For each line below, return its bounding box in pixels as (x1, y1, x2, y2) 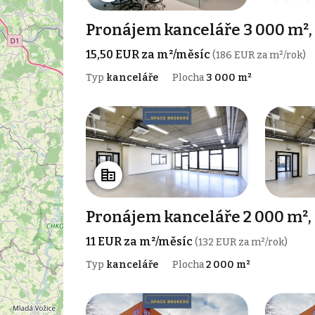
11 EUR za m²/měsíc (85, 234, 195, 248)
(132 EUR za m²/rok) (194, 236, 288, 248)
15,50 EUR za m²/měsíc (85, 47, 212, 61)
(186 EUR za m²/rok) (212, 49, 306, 61)
